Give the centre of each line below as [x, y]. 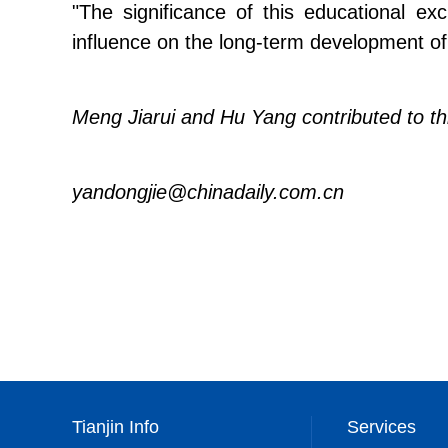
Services [381, 427]
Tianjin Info [115, 427]
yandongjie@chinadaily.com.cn [208, 192]
